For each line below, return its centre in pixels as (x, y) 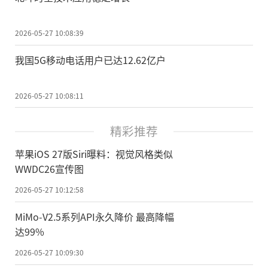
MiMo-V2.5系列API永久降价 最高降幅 (95, 217)
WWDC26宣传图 (49, 169)
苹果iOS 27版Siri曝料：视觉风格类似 (94, 154)
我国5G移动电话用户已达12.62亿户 (90, 60)
